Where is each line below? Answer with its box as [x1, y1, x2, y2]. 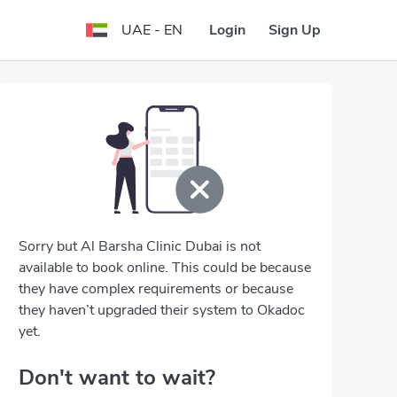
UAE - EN [121, 20, 183, 40]
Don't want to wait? [19, 363, 215, 392]
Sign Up [269, 19, 321, 40]
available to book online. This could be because [19, 258, 311, 277]
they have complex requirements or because [19, 279, 293, 299]
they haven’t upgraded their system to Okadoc [19, 300, 305, 320]
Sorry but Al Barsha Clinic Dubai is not [19, 237, 261, 256]
